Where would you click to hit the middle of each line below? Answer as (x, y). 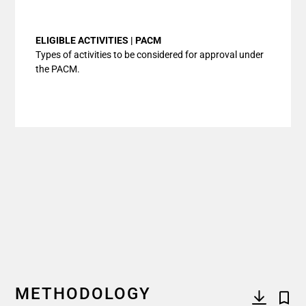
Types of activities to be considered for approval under (150, 55)
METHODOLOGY (83, 294)
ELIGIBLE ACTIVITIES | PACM (98, 40)
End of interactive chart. (93, 9)
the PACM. (58, 69)
